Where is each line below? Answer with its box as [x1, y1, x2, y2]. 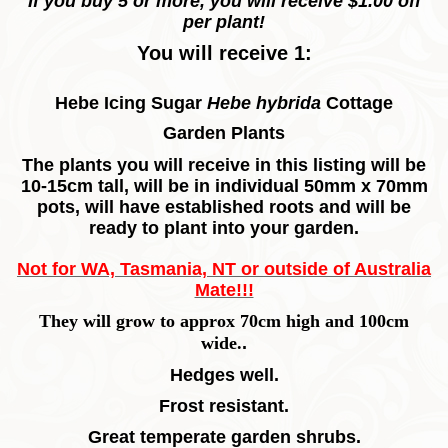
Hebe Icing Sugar [55, 93, 207, 114]
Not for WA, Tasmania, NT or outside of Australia [17, 259, 431, 280]
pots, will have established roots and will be [37, 197, 411, 218]
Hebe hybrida [207, 93, 326, 114]
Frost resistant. [159, 396, 289, 417]
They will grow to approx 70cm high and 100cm [39, 311, 409, 332]
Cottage [326, 93, 393, 114]
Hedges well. [169, 365, 279, 386]
